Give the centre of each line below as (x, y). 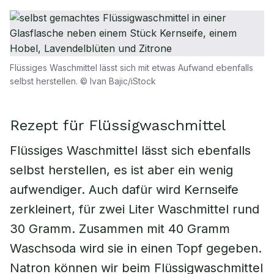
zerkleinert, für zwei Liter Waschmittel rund (135, 209)
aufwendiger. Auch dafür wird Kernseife (124, 190)
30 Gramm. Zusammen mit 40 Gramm (120, 229)
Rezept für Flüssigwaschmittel (118, 125)
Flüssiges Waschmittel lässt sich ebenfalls (130, 150)
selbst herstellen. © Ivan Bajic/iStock (83, 81)
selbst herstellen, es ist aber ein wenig (121, 170)
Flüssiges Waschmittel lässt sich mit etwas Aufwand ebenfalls (131, 68)
